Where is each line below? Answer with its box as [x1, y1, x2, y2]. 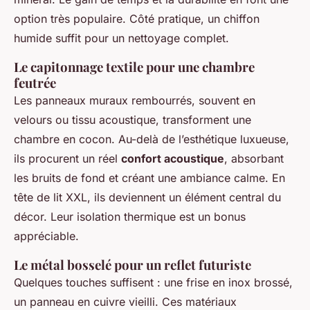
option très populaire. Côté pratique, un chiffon [14, 12, 259, 26]
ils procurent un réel [14, 152, 121, 166]
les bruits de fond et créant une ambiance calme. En [14, 171, 285, 185]
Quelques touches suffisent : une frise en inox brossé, [14, 275, 293, 290]
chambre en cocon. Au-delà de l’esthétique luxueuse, [14, 132, 289, 147]
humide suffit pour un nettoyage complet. [14, 31, 229, 46]
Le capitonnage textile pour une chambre [14, 58, 255, 76]
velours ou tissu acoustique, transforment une [14, 113, 251, 127]
